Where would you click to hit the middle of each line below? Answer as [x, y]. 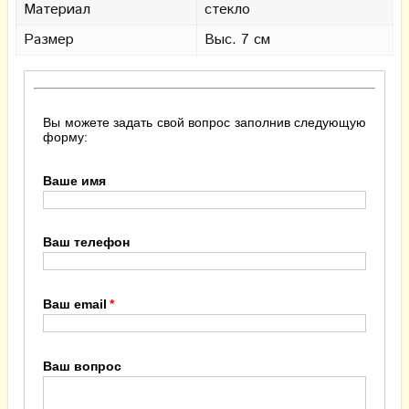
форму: [65, 137]
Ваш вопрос [82, 366]
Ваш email [75, 304]
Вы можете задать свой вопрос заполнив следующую [204, 122]
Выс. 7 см [237, 40]
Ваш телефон [86, 242]
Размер [49, 40]
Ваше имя [74, 181]
